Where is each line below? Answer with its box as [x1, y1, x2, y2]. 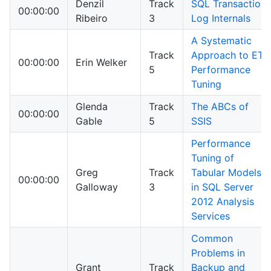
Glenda [76, 100, 108, 113]
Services [191, 210, 230, 223]
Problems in [191, 247, 245, 260]
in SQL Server [191, 181, 253, 194]
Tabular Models [191, 166, 261, 179]
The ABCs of [191, 100, 249, 113]
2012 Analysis [191, 195, 254, 208]
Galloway [76, 181, 118, 194]
